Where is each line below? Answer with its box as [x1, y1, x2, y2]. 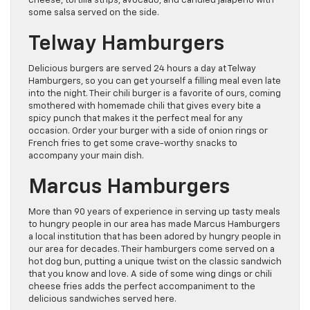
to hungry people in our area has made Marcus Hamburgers [28, 220, 280, 230]
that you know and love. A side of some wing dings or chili [28, 270, 272, 280]
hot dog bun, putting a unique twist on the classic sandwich [28, 257, 282, 267]
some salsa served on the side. [28, 8, 159, 18]
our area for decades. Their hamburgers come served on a [28, 245, 275, 255]
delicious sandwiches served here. [28, 295, 176, 304]
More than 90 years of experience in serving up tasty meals [28, 208, 280, 217]
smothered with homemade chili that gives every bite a [28, 102, 261, 111]
